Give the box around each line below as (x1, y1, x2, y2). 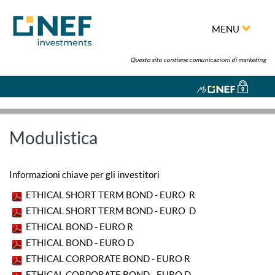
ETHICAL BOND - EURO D (24, 236, 139, 248)
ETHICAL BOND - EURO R (24, 220, 139, 232)
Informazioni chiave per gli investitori (9, 168, 160, 180)
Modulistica (9, 126, 98, 148)
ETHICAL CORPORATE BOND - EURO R (24, 252, 194, 264)
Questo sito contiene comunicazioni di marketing (130, 56, 266, 63)
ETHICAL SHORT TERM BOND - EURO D (24, 204, 196, 216)
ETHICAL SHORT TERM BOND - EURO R (24, 188, 195, 200)
